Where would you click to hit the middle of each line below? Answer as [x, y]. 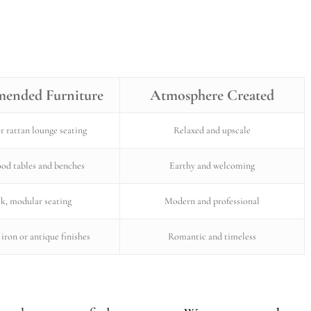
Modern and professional [212, 201]
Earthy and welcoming [212, 165]
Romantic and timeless [212, 236]
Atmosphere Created [212, 95]
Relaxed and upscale [212, 130]
